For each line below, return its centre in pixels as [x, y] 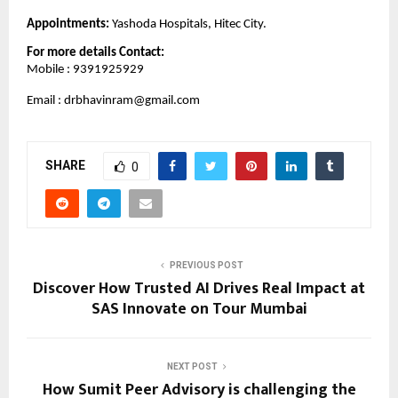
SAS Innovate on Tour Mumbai [199, 310]
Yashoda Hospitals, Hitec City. [189, 24]
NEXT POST [192, 367]
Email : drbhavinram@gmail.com [113, 101]
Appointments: [69, 24]
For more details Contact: [97, 53]
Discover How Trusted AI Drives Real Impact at [199, 289]
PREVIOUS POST [206, 266]
